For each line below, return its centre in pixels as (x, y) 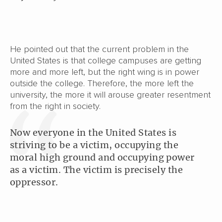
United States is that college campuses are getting (106, 61)
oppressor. (34, 182)
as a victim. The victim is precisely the (97, 170)
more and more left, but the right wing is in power (105, 72)
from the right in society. (55, 106)
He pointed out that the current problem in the (99, 49)
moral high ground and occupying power (102, 158)
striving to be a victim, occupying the (94, 145)
